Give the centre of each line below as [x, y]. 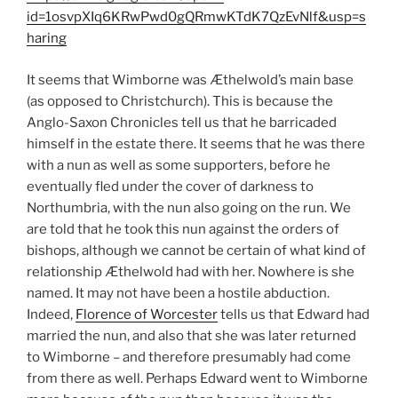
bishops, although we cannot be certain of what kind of [196, 250]
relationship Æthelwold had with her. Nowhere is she [191, 271]
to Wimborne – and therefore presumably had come [189, 357]
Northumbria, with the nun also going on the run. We [189, 207]
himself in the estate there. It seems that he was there [196, 143]
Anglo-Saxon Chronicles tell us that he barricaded [182, 122]
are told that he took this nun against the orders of [183, 229]
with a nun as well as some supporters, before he [179, 165]
